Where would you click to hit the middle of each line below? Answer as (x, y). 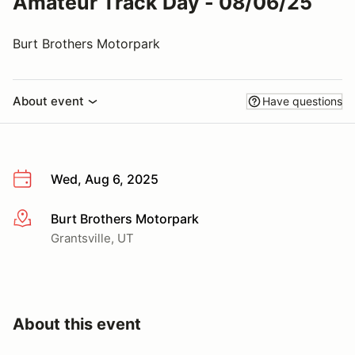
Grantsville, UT (92, 238)
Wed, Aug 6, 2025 (105, 179)
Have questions (302, 101)
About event (48, 101)
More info (41, 219)
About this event (77, 324)
